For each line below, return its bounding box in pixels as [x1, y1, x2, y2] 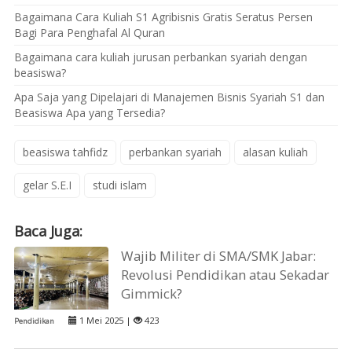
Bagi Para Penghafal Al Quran [13, 25, 165, 41]
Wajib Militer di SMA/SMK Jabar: [121, 246, 317, 265]
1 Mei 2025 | [76, 313, 134, 326]
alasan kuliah [242, 144, 308, 159]
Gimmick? [121, 284, 183, 302]
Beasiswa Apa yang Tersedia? [13, 105, 165, 121]
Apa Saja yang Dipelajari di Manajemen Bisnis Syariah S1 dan [13, 90, 324, 105]
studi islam [92, 177, 147, 192]
